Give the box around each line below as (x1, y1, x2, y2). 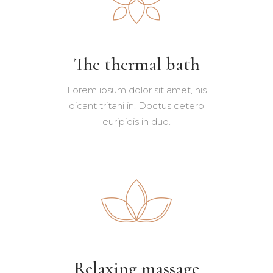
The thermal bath (73, 52, 200, 76)
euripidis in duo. (102, 115, 171, 127)
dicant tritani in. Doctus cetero (69, 99, 204, 112)
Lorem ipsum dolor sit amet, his (66, 83, 207, 96)
